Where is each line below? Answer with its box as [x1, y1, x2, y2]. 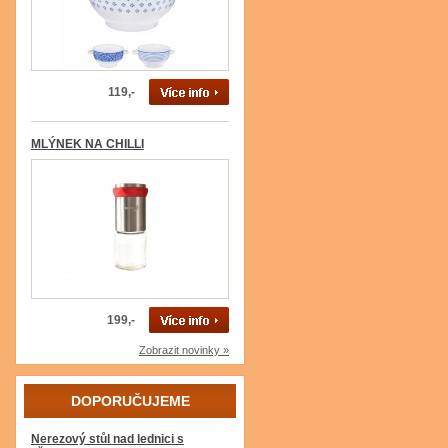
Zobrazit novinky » [139, 344, 229, 356]
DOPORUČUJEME [70, 393, 190, 409]
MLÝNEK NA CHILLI [31, 137, 144, 151]
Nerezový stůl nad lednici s [31, 432, 184, 446]
